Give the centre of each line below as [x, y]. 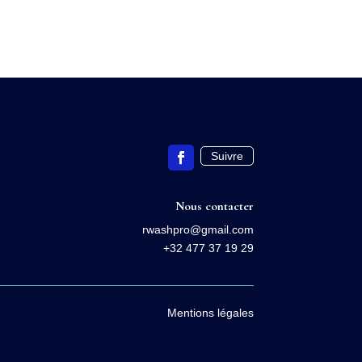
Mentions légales [210, 313]
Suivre [227, 156]
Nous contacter [214, 206]
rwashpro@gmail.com [198, 230]
